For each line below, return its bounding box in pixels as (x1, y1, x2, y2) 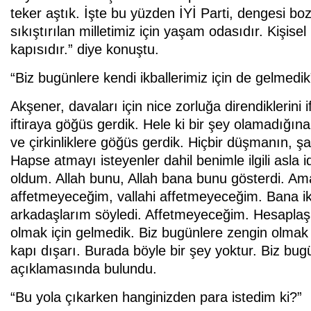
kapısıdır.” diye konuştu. (10, 41, 159, 57)
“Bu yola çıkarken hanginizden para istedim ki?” (10, 289, 302, 305)
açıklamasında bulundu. (10, 260, 157, 276)
